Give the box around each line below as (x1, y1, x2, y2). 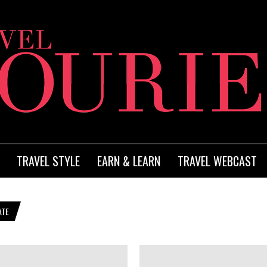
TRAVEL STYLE (17, 152, 80, 170)
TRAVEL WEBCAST (178, 152, 257, 170)
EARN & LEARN (97, 152, 160, 170)
